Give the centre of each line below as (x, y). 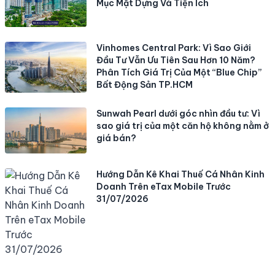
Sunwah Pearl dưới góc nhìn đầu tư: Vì (179, 114)
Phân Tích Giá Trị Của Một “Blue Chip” (179, 72)
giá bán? (117, 138)
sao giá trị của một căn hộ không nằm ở (183, 126)
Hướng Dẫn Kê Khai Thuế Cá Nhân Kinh (181, 175)
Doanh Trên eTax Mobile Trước (164, 187)
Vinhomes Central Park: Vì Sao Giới (174, 48)
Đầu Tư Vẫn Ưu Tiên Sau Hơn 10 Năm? (176, 60)
